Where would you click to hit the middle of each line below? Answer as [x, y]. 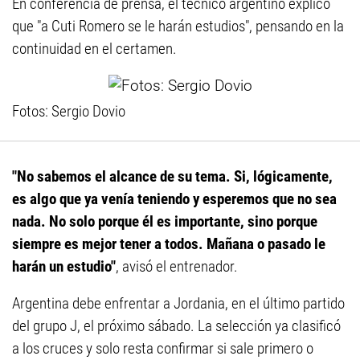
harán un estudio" [64, 266]
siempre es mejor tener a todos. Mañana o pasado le [169, 244]
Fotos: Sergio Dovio [69, 111]
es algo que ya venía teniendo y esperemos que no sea [174, 199]
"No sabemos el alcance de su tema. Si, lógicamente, [172, 176]
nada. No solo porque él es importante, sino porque [165, 221]
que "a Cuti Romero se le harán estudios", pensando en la [178, 26]
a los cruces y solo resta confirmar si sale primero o [163, 348]
